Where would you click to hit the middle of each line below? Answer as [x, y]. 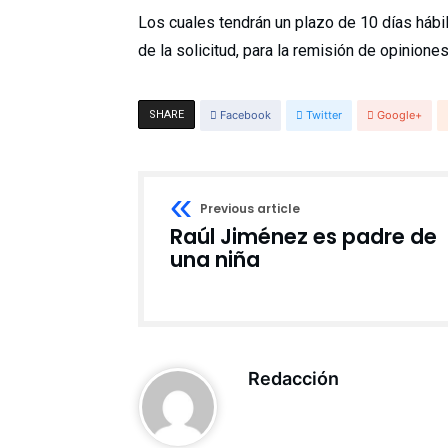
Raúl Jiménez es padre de [303, 236]
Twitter [324, 115]
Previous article [250, 208]
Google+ [399, 115]
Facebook [245, 115]
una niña [215, 259]
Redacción [293, 378]
